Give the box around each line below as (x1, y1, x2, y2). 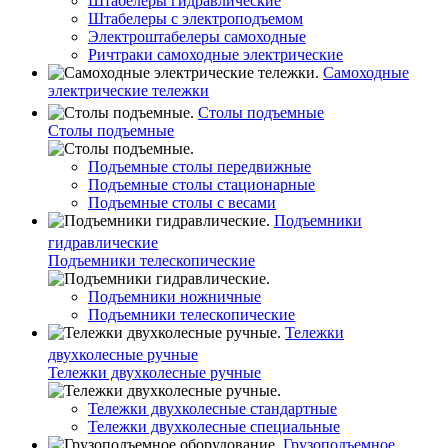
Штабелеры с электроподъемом (88, 10, 303, 27)
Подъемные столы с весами (88, 194, 276, 211)
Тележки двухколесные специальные (88, 418, 340, 435)
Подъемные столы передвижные (88, 158, 311, 175)
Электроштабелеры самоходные (88, 28, 306, 45)
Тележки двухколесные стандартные (88, 400, 337, 417)
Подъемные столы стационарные (88, 176, 315, 193)
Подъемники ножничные (88, 288, 261, 305)
